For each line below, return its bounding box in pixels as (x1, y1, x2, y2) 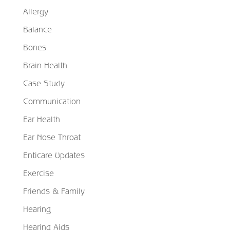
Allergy (23, 6, 48, 16)
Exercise (23, 168, 54, 178)
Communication (23, 96, 81, 106)
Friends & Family (23, 186, 85, 196)
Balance (23, 24, 52, 34)
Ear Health (23, 114, 60, 124)
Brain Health (23, 60, 67, 70)
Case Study (23, 78, 65, 88)
